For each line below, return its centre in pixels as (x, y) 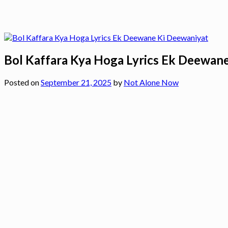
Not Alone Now (151, 82)
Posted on (22, 82)
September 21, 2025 (76, 82)
